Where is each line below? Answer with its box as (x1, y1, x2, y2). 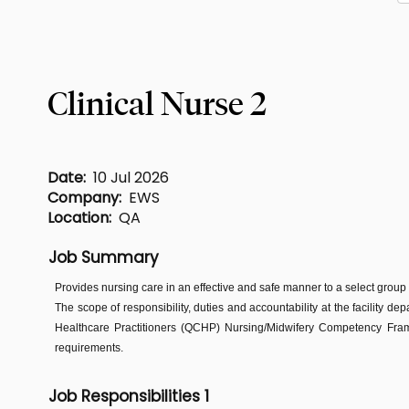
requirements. (55, 341, 123, 354)
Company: (47, 186, 129, 208)
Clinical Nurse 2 (47, 84, 267, 123)
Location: (47, 206, 119, 228)
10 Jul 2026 (93, 166, 169, 188)
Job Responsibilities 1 (48, 384, 209, 407)
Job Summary (48, 246, 159, 268)
